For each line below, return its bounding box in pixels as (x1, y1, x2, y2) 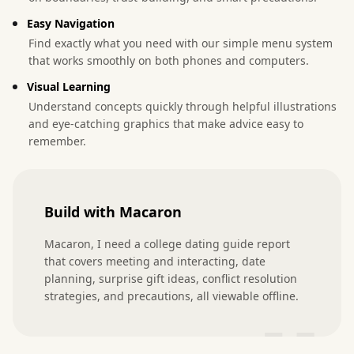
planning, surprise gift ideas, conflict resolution (44, 270, 297, 286)
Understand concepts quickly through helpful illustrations (28, 98, 337, 114)
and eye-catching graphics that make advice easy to (28, 115, 303, 131)
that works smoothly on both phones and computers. (28, 52, 309, 68)
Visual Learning (27, 78, 111, 94)
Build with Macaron (44, 201, 182, 221)
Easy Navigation (27, 15, 115, 31)
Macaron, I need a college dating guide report (44, 235, 290, 251)
